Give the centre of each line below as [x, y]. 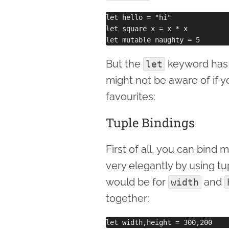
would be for [137, 182]
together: [128, 198]
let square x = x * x [147, 28]
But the [124, 64]
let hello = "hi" [139, 17]
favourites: [131, 96]
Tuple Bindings [150, 122]
